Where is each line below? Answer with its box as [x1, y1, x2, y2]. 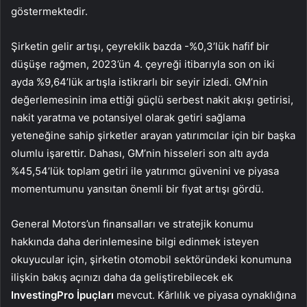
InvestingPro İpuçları [11, 288, 114, 302]
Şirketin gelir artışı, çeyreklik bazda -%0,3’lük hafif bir [11, 40, 269, 53]
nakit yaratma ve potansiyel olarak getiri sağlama [11, 111, 245, 125]
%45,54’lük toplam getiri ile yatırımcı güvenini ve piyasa [11, 164, 279, 178]
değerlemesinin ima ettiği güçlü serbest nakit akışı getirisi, [11, 93, 293, 107]
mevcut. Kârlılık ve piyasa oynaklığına [114, 288, 296, 302]
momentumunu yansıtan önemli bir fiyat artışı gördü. [11, 182, 264, 196]
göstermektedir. [11, 5, 88, 19]
